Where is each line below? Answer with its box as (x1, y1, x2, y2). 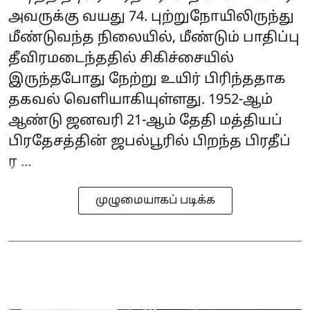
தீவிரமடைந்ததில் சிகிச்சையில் (8, 51, 234, 68)
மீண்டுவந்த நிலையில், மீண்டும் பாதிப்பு (8, 30, 300, 47)
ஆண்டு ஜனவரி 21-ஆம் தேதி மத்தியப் (8, 113, 282, 130)
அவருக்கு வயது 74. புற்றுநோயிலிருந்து (8, 9, 294, 26)
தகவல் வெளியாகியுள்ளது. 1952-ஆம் (8, 92, 273, 109)
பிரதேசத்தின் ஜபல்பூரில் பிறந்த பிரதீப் (8, 134, 291, 151)
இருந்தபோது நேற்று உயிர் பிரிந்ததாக (8, 71, 286, 89)
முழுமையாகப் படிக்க (95, 194, 215, 208)
